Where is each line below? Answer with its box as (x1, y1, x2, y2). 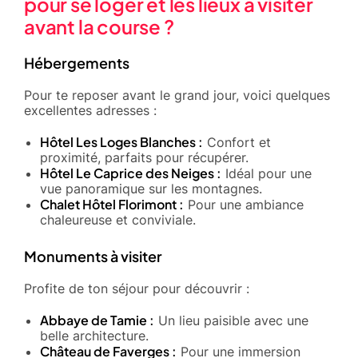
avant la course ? (24, 14, 174, 38)
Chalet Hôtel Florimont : (40, 195, 184, 213)
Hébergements (24, 53, 129, 72)
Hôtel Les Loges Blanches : (40, 133, 203, 150)
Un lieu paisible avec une (154, 312, 308, 328)
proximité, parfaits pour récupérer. (40, 149, 249, 165)
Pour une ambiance (184, 196, 304, 213)
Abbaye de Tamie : (40, 311, 154, 328)
